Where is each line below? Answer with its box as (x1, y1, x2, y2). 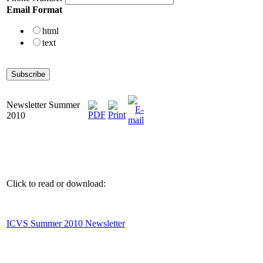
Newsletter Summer (6, 99, 80, 110)
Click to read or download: (6, 178, 106, 188)
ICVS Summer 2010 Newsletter (6, 218, 125, 228)
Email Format (6, 5, 62, 15)
